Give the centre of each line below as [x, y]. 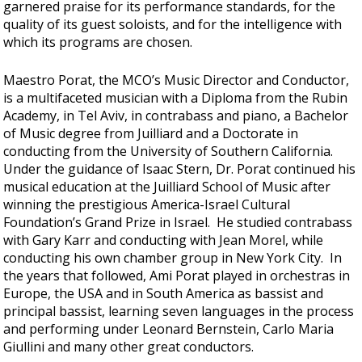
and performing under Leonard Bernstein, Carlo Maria [169, 329]
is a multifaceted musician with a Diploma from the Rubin [176, 98]
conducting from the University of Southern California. [168, 152]
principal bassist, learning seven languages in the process [179, 311]
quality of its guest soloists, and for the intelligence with [173, 24]
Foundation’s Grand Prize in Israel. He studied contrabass [178, 223]
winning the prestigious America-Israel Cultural [147, 205]
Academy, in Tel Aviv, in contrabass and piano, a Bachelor [176, 116]
